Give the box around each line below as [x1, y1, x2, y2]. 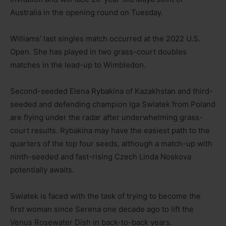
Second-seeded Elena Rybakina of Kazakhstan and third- [10, 86, 213, 96]
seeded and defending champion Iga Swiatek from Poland [10, 99, 215, 109]
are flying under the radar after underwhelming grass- [10, 112, 203, 123]
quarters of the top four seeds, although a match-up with [10, 139, 212, 149]
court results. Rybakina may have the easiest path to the [10, 126, 210, 136]
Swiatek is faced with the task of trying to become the [10, 191, 201, 201]
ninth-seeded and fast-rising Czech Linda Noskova [10, 152, 191, 162]
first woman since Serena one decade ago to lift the [10, 204, 194, 214]
